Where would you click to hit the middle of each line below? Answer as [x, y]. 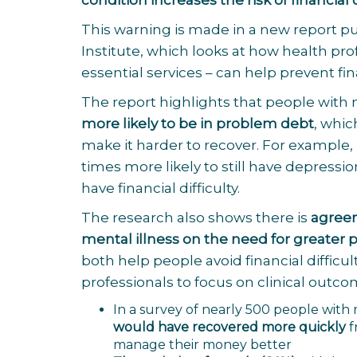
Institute [111, 51]
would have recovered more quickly [229, 327]
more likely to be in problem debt [198, 124]
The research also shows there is [196, 218]
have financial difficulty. [162, 188]
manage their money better [202, 345]
